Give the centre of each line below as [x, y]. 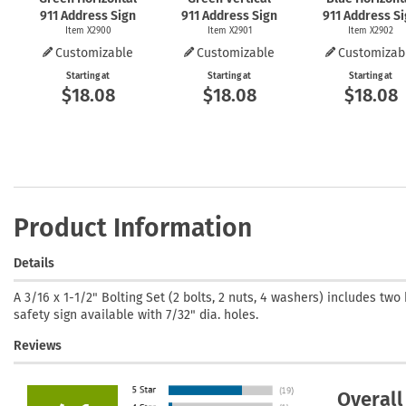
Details [34, 263]
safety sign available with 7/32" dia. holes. [136, 314]
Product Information [133, 228]
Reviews [38, 345]
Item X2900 [88, 31]
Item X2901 [229, 31]
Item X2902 [371, 31]
